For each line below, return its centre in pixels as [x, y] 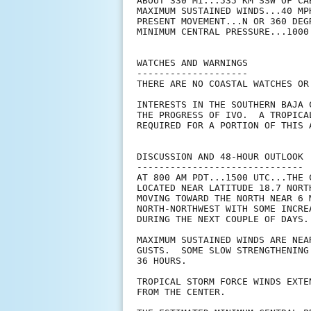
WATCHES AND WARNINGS [192, 63]
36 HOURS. [162, 261]
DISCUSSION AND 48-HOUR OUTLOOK [220, 157]
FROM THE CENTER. [181, 292]
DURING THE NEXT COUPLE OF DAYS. [223, 219]
